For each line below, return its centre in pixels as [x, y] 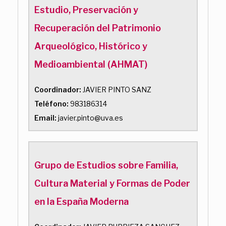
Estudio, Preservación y [86, 10]
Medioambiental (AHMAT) [91, 64]
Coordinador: [58, 89]
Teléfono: [51, 103]
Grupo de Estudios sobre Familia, [106, 165]
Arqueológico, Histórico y [91, 46]
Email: [45, 118]
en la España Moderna [81, 201]
